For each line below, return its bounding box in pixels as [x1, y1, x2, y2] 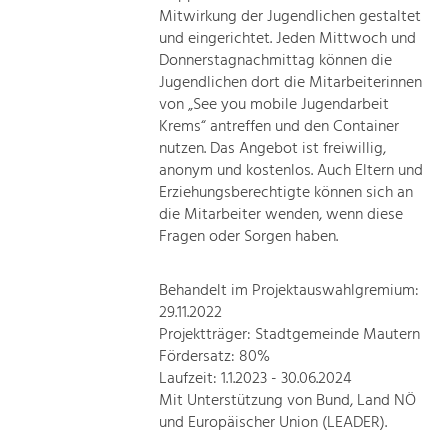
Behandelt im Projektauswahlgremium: [159, 277, 420, 304]
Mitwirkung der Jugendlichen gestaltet [159, 3, 422, 30]
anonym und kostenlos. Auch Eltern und [159, 157, 424, 184]
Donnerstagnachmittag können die [159, 47, 393, 74]
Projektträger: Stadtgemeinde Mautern [159, 321, 421, 348]
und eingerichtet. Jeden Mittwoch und [159, 25, 417, 52]
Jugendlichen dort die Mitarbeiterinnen [159, 69, 423, 96]
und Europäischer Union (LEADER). [159, 409, 388, 436]
